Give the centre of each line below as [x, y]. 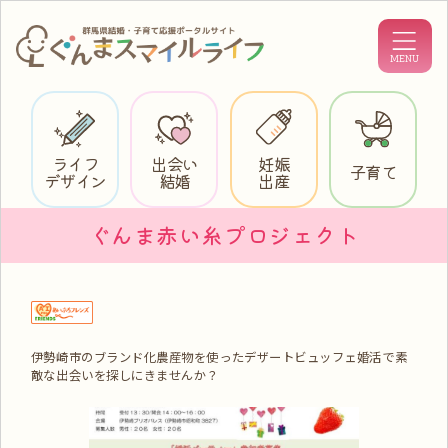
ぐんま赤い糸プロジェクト [224, 235]
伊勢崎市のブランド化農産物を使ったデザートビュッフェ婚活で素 [219, 356]
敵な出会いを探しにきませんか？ [125, 374]
